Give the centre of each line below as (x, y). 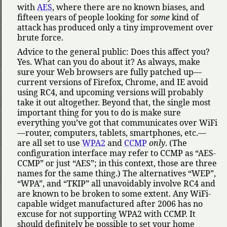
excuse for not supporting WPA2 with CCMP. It (106, 214)
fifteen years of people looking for (84, 17)
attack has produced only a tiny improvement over (115, 28)
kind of (184, 17)
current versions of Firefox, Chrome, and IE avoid (113, 82)
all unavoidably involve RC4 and (152, 184)
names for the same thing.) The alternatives (103, 174)
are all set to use (50, 143)
